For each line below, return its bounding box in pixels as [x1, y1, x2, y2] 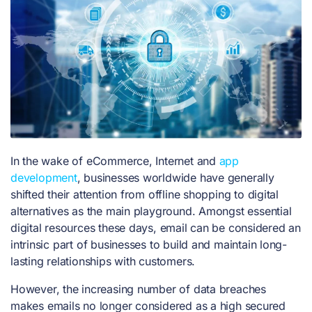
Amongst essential [198, 203, 292, 218]
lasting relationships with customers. [10, 253, 198, 268]
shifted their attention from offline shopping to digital [10, 187, 279, 201]
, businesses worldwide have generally [77, 170, 274, 185]
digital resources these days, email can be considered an [10, 220, 301, 235]
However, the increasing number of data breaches [10, 281, 266, 296]
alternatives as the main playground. [10, 203, 199, 218]
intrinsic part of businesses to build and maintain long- [10, 237, 287, 251]
